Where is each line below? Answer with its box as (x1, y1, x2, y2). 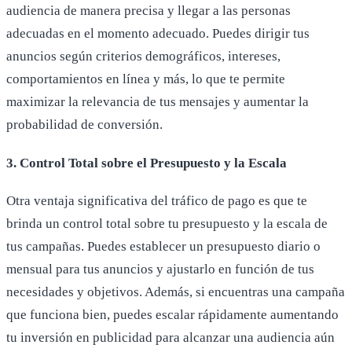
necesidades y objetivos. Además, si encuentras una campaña (6, 284, 345, 300)
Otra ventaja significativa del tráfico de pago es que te (6, 193, 307, 209)
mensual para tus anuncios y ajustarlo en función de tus (6, 262, 314, 277)
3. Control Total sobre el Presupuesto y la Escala (6, 155, 287, 170)
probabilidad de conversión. (6, 117, 163, 133)
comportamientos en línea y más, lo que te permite (6, 71, 285, 87)
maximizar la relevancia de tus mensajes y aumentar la (6, 94, 309, 110)
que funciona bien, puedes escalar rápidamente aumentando (6, 307, 339, 323)
